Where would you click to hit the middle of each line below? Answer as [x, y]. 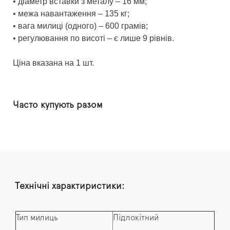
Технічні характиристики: [70, 187]
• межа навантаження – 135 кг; [71, 14]
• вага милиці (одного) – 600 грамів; [80, 26]
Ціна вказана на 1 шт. [53, 63]
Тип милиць [37, 218]
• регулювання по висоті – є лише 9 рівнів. [93, 39]
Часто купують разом [58, 106]
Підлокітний [136, 218]
